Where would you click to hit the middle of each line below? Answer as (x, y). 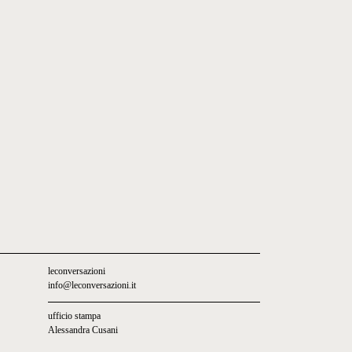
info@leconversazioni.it (92, 285)
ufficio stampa (74, 316)
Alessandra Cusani (83, 330)
